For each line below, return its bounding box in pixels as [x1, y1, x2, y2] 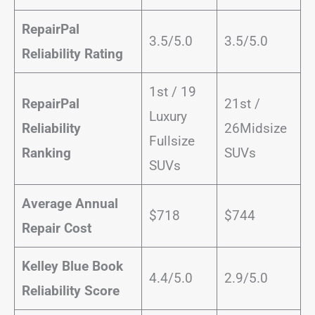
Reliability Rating [21, 46, 123, 62]
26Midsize [224, 120, 287, 136]
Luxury [148, 108, 187, 124]
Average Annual [21, 195, 118, 212]
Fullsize [148, 133, 195, 149]
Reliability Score [21, 283, 120, 299]
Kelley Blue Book [21, 258, 123, 274]
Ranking [21, 145, 75, 161]
